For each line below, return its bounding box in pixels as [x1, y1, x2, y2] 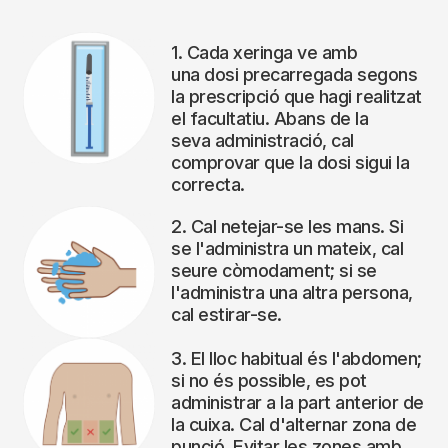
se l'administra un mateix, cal [171, 238, 403, 260]
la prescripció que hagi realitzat [171, 86, 422, 108]
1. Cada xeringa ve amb [171, 42, 357, 64]
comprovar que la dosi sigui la [171, 152, 409, 174]
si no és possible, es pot [171, 370, 367, 392]
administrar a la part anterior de [171, 392, 424, 414]
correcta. [171, 174, 245, 196]
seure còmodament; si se [171, 260, 377, 282]
